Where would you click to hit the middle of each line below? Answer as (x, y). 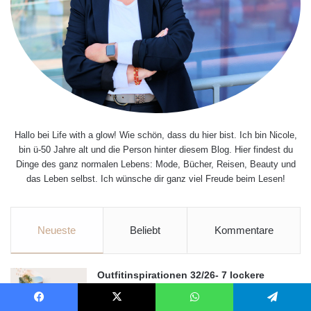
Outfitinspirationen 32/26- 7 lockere (181, 275)
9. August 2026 (131, 304)
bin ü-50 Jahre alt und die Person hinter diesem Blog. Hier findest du (155, 149)
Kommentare (244, 230)
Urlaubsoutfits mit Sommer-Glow (174, 289)
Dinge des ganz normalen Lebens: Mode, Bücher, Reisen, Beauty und (155, 164)
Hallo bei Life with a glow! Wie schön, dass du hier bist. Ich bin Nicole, (155, 135)
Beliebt (145, 230)
